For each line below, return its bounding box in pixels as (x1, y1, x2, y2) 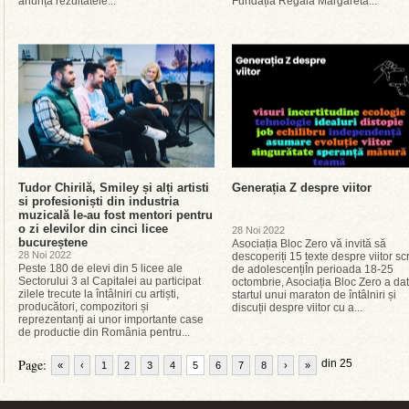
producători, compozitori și (18, 300, 149, 313)
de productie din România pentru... (18, 326, 190, 339)
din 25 (321, 357, 352, 370)
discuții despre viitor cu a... (232, 301, 362, 314)
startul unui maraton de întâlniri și (232, 288, 396, 301)
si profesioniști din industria (18, 194, 179, 208)
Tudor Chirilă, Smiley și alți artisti (18, 181, 209, 194)
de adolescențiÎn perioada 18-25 (232, 263, 393, 276)
